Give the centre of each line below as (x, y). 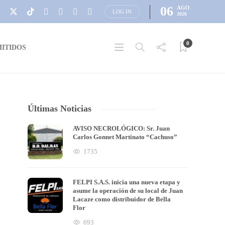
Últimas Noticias (60, 108)
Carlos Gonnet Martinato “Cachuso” (126, 137)
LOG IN (122, 12)
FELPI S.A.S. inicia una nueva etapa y (127, 182)
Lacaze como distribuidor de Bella (122, 199)
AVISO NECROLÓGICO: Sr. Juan (122, 128)
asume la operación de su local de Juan (128, 191)
